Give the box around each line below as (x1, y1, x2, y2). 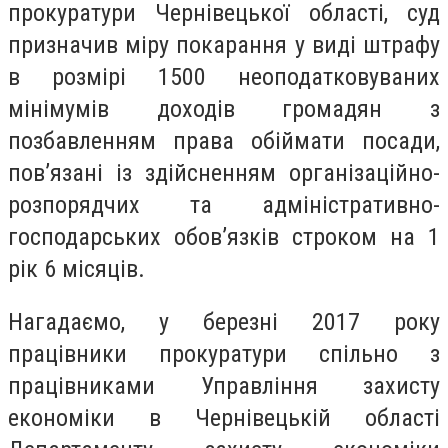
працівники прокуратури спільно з (8, 340, 440, 369)
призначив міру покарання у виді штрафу (8, 30, 440, 59)
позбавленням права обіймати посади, (8, 126, 440, 155)
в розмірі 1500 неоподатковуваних (8, 62, 440, 91)
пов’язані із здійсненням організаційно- (8, 158, 440, 187)
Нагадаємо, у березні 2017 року (8, 308, 440, 337)
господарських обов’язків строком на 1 (8, 222, 440, 251)
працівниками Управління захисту (8, 372, 440, 401)
